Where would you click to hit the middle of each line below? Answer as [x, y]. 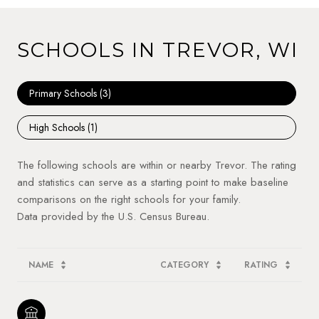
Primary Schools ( [66, 93]
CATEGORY [184, 265]
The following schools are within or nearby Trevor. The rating [157, 165]
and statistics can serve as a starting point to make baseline [153, 182]
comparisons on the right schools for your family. [129, 199]
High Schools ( [60, 127]
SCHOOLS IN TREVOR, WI [158, 49]
